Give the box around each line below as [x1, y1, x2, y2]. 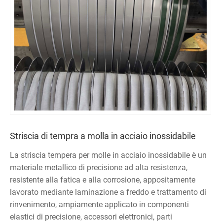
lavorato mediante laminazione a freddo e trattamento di [10, 187, 206, 197]
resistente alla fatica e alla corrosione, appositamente [10, 175, 195, 185]
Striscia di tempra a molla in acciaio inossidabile [10, 131, 196, 142]
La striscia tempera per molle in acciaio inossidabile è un [10, 150, 207, 160]
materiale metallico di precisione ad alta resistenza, [10, 163, 187, 173]
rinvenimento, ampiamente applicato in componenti [10, 200, 189, 210]
